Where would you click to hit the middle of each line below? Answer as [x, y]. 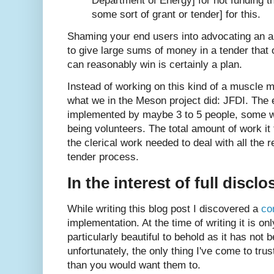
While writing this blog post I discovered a [164, 209]
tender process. [103, 157]
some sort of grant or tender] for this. [176, 14]
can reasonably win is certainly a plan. [155, 64]
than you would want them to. [134, 265]
